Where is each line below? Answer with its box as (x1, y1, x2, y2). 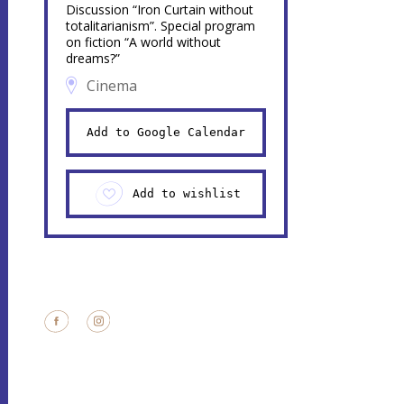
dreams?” (65, 50, 120, 67)
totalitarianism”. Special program (65, 17, 255, 34)
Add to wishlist (132, 187, 241, 200)
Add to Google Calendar (86, 125, 245, 139)
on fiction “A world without (65, 33, 221, 50)
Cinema (86, 76, 137, 96)
